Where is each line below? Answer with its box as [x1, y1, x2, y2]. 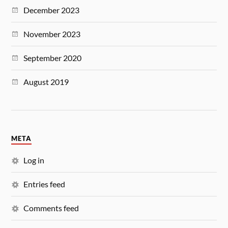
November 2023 [23, 28, 81, 39]
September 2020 [23, 52, 82, 63]
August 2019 [23, 76, 69, 87]
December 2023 [23, 5, 80, 15]
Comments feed [23, 203, 79, 213]
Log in [23, 155, 45, 165]
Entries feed [23, 179, 66, 189]
